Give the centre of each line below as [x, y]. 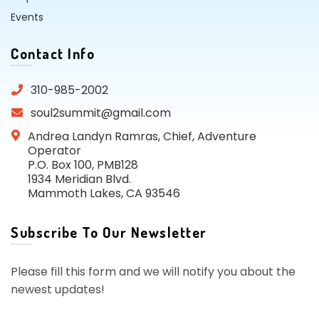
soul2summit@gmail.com [101, 113]
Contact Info [53, 54]
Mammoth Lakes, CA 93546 [104, 194]
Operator [54, 151]
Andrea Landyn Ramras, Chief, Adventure [142, 137]
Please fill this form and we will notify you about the [153, 272]
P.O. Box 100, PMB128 [83, 165]
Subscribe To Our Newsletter [109, 232]
